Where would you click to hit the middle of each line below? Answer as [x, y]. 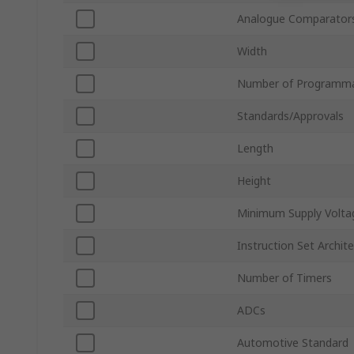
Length [255, 149]
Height [254, 181]
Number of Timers [284, 278]
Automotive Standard [293, 343]
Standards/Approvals [290, 116]
